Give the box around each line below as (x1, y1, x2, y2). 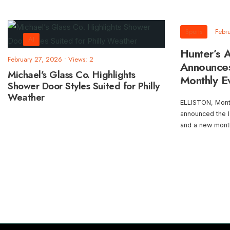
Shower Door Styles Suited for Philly (8, 79, 160, 93)
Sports (185, 27, 202, 37)
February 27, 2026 (8, 54, 62, 65)
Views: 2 (68, 54, 93, 65)
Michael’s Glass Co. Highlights (8, 68, 136, 82)
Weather (8, 90, 45, 105)
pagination (7, 177, 87, 202)
